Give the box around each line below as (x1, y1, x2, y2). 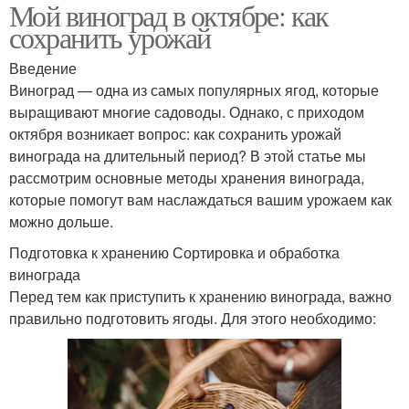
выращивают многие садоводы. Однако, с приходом (9, 101, 364, 123)
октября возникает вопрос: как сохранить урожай (9, 123, 341, 145)
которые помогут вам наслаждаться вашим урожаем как (9, 189, 392, 211)
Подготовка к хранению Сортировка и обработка (9, 242, 340, 264)
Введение (9, 58, 77, 79)
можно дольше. (9, 211, 113, 233)
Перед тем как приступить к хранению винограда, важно (9, 286, 392, 308)
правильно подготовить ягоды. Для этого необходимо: (9, 308, 376, 330)
